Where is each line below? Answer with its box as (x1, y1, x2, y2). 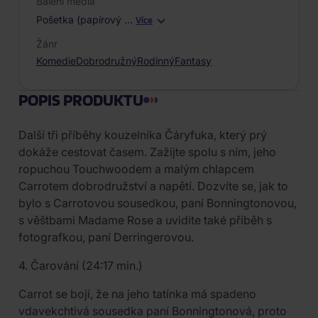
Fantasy (175, 55, 212, 67)
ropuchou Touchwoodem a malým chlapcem (18, 162, 254, 176)
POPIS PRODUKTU (18, 89, 143, 110)
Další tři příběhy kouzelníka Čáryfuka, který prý (18, 128, 267, 142)
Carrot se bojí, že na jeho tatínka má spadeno (18, 287, 256, 301)
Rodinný (137, 55, 175, 67)
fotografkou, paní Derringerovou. (18, 230, 194, 244)
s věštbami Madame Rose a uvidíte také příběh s (18, 213, 272, 227)
